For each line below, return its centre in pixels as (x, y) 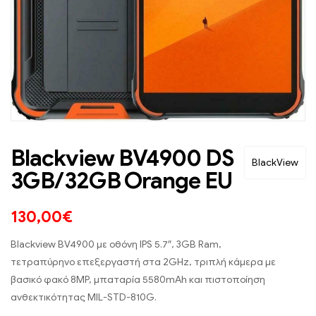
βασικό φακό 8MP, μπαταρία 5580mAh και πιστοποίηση (138, 280)
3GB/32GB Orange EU (121, 181)
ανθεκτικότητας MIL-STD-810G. (84, 298)
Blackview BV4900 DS (122, 158)
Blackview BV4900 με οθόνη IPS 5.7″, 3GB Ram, (116, 245)
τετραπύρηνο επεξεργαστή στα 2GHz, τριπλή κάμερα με (143, 262)
